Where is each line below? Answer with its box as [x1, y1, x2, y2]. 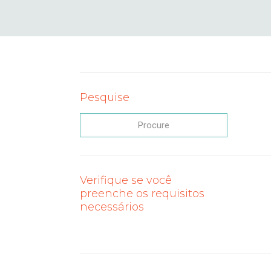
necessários [79, 200, 144, 214]
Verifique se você [79, 174, 172, 187]
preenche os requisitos [79, 187, 204, 200]
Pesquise [79, 91, 129, 104]
